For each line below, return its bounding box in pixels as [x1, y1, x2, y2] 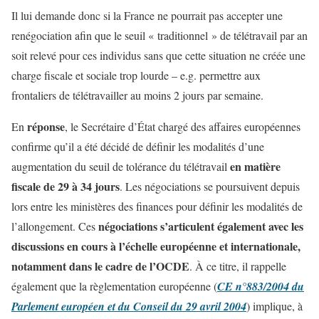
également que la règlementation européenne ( [11, 278, 217, 294]
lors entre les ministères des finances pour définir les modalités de [11, 199, 303, 214]
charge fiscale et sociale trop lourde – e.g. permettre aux [11, 68, 261, 83]
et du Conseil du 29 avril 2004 [108, 298, 246, 315]
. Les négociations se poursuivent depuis [120, 179, 300, 194]
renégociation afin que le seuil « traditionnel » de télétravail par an [11, 28, 308, 43]
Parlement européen [11, 298, 105, 315]
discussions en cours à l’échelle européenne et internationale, [11, 238, 300, 255]
